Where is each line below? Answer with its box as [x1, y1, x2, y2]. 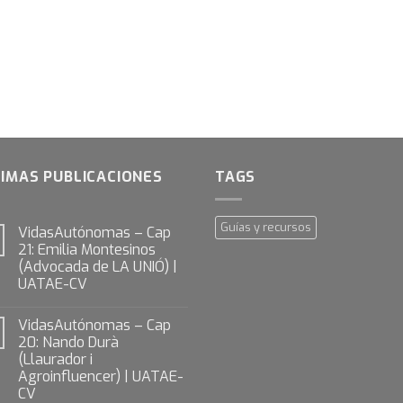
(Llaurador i [18, 349, 93, 369]
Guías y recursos [220, 219, 311, 235]
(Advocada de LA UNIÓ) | [18, 256, 177, 276]
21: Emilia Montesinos [18, 239, 156, 259]
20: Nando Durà [18, 332, 119, 352]
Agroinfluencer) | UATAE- [18, 366, 184, 386]
